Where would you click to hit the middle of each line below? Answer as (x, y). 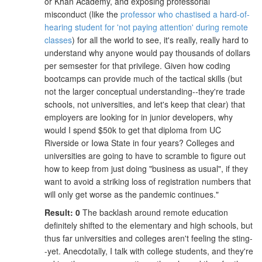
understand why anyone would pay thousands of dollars (147, 53)
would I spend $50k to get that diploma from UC (133, 130)
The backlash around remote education (154, 212)
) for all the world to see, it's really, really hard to (160, 40)
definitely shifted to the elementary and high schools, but (149, 225)
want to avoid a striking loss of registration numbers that (148, 182)
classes (58, 40)
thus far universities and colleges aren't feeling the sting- (149, 238)
